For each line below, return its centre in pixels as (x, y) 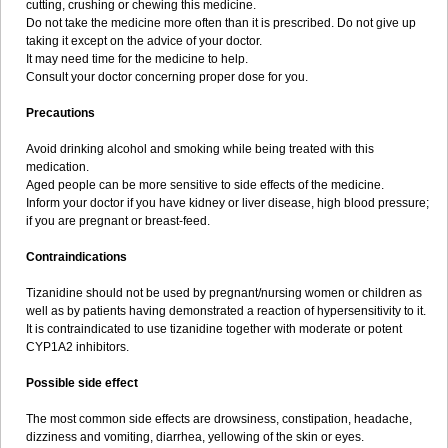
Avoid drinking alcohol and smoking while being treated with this (200, 149)
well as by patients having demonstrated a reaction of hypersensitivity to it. (226, 311)
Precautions (60, 113)
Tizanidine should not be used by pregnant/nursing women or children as (224, 293)
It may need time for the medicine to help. (137, 59)
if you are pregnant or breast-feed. (118, 221)
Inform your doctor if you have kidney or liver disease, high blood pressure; (227, 203)
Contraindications (76, 257)
